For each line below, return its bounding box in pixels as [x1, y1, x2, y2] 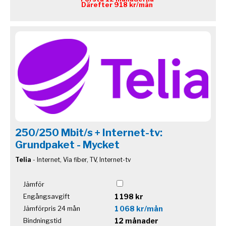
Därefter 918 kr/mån [81, 1, 153, 9]
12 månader [115, 216, 158, 225]
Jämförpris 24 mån [23, 204, 80, 212]
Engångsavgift [23, 192, 70, 200]
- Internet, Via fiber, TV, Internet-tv [31, 155, 131, 163]
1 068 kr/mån [115, 204, 163, 213]
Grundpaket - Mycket [15, 138, 120, 151]
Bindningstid [23, 216, 62, 224]
